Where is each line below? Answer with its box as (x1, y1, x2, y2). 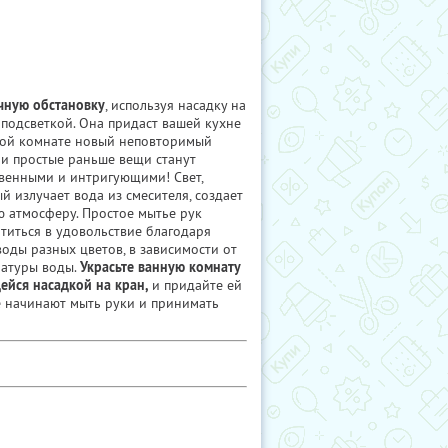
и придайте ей (148, 276, 242, 294)
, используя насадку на (105, 96, 246, 114)
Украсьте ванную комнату (80, 258, 240, 276)
